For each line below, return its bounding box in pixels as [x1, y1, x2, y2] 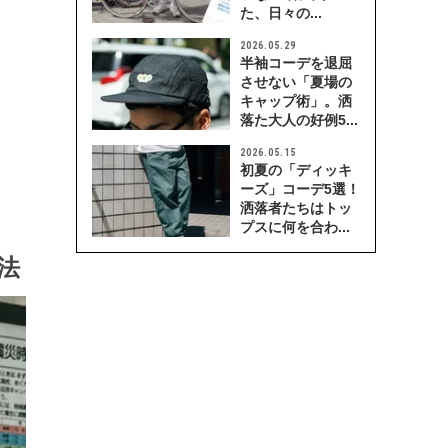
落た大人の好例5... [240, 112, 358, 128]
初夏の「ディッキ [240, 162, 352, 178]
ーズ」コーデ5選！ [240, 181, 360, 197]
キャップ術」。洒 [240, 93, 352, 109]
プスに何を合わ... [240, 219, 350, 235]
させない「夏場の [240, 74, 352, 90]
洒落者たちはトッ [240, 200, 352, 216]
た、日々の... [240, 5, 322, 21]
